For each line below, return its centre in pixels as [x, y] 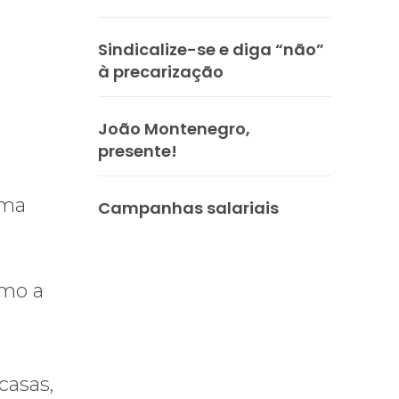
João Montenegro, [174, 128]
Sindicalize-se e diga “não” [211, 49]
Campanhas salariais [188, 208]
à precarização [161, 71]
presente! [138, 151]
